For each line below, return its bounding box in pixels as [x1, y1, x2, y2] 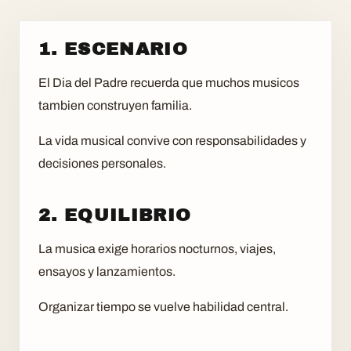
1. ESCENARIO [38, 38, 189, 59]
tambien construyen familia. [38, 98, 192, 112]
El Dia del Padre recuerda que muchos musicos [38, 75, 299, 89]
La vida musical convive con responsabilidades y [38, 133, 306, 147]
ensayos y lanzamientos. [38, 264, 175, 278]
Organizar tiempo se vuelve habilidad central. [38, 299, 288, 313]
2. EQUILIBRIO [38, 204, 192, 225]
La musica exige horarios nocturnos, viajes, [38, 241, 276, 255]
